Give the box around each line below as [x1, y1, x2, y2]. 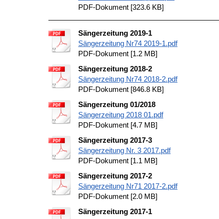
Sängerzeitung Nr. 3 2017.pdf [78, 146, 171, 154]
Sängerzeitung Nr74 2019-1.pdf [78, 39, 177, 47]
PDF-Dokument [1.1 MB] [78, 156, 157, 165]
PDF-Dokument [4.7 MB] [78, 121, 157, 129]
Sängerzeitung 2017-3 [78, 136, 152, 144]
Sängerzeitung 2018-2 [78, 65, 152, 73]
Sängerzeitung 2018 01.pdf [78, 110, 163, 119]
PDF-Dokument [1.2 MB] [78, 49, 157, 58]
